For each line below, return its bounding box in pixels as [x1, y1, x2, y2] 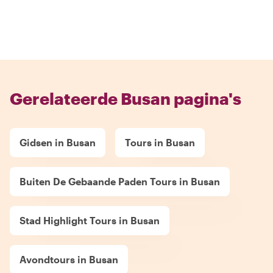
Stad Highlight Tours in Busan [19, 214, 160, 226]
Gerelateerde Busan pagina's [10, 88, 241, 108]
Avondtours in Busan [19, 253, 118, 265]
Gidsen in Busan [19, 136, 96, 148]
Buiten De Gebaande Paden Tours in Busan [19, 175, 220, 187]
